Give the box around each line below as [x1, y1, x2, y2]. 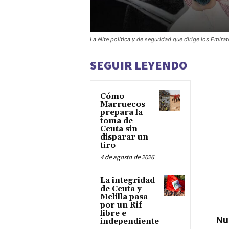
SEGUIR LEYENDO [90, 57, 187, 73]
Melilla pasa [100, 192, 148, 202]
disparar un [100, 132, 148, 142]
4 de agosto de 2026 [100, 152, 154, 162]
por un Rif [100, 200, 142, 210]
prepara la [100, 107, 143, 118]
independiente [100, 216, 159, 226]
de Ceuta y [100, 184, 142, 194]
